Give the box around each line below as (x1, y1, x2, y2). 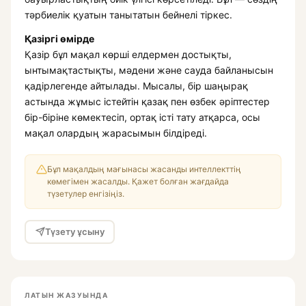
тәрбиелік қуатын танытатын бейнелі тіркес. (25, 8, 232, 20)
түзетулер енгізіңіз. (47, 188, 124, 199)
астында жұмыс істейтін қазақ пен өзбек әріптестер (25, 95, 270, 107)
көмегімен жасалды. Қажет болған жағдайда (47, 176, 229, 186)
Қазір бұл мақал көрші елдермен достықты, (25, 48, 232, 60)
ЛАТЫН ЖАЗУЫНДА (25, 290, 108, 299)
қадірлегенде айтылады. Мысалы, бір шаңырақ (25, 79, 248, 92)
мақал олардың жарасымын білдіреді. (25, 126, 207, 139)
